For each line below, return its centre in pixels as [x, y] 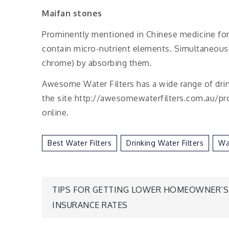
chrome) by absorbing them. [97, 63]
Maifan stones [72, 14]
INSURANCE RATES [90, 205]
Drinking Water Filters [165, 143]
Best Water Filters [79, 143]
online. [55, 112]
